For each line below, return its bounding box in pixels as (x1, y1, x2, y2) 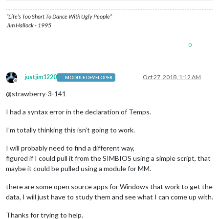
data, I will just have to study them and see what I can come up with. (6, 193, 213, 201)
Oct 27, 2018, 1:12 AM (143, 73, 201, 81)
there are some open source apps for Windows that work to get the (6, 182, 213, 191)
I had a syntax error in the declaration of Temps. (6, 108, 151, 116)
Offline (15, 81, 34, 88)
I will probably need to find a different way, (6, 144, 134, 153)
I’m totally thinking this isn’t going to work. (6, 126, 135, 134)
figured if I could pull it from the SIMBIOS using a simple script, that (6, 154, 211, 163)
